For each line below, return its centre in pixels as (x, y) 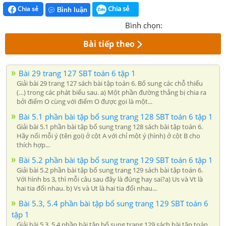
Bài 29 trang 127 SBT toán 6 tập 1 (77, 73)
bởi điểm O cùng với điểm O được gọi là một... (84, 101)
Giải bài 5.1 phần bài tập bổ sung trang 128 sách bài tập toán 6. (110, 126)
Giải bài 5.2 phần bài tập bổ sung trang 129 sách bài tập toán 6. (110, 170)
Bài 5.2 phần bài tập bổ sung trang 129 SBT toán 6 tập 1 (116, 160)
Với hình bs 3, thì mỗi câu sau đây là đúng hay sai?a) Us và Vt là (110, 179)
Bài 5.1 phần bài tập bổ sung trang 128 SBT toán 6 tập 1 (116, 116)
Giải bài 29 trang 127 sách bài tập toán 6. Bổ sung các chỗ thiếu (110, 83)
